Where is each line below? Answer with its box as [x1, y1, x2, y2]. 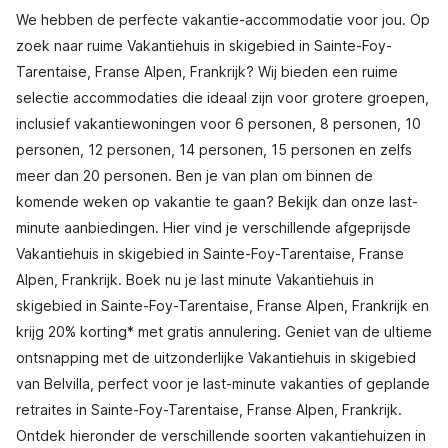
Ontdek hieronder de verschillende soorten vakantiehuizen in [16, 427, 426, 444]
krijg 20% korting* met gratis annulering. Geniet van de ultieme [16, 323, 432, 340]
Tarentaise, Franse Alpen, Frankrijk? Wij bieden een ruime [16, 63, 398, 80]
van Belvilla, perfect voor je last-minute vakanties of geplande [16, 375, 430, 392]
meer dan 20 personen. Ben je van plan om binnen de [16, 167, 373, 184]
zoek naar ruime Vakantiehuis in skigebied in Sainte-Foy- [16, 37, 392, 54]
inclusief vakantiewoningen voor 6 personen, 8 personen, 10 [16, 115, 421, 132]
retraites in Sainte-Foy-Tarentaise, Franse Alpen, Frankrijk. [16, 401, 402, 418]
